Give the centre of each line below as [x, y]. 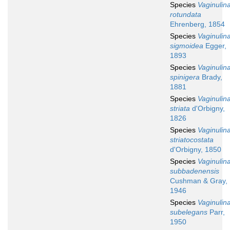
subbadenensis [195, 171]
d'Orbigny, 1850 [196, 150]
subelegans [189, 212]
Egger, [215, 46]
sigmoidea [187, 46]
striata [180, 109]
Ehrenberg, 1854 [197, 24]
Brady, [211, 77]
